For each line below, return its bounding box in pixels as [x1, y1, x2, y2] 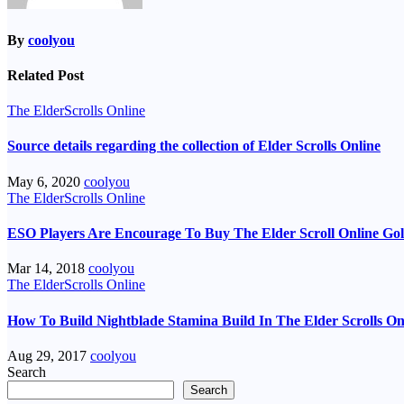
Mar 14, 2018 [7, 261, 88, 277]
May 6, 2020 [7, 173, 84, 189]
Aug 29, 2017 [7, 347, 90, 363]
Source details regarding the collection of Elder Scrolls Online [7, 138, 381, 154]
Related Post [7, 67, 84, 83]
